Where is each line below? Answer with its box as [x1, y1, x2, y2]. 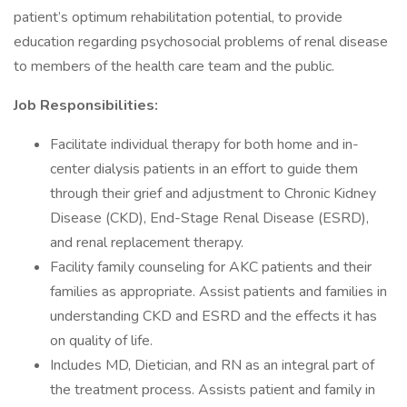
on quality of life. [50, 331, 153, 351]
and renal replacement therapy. [50, 233, 243, 253]
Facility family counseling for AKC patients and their [50, 257, 372, 277]
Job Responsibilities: [14, 95, 158, 115]
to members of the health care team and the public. [14, 56, 334, 76]
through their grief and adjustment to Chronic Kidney [50, 184, 376, 203]
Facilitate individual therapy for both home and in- [50, 134, 359, 154]
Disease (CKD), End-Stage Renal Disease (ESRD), [50, 208, 369, 228]
